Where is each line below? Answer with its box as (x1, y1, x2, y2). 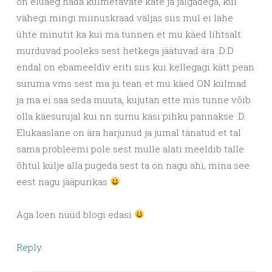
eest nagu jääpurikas (16, 175, 110, 188)
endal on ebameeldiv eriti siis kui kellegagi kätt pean (16, 60, 254, 73)
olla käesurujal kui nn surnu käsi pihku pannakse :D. (16, 109, 246, 122)
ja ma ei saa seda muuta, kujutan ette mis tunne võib (16, 93, 251, 106)
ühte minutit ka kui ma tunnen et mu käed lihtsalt (16, 27, 241, 40)
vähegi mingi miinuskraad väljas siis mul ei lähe (16, 11, 233, 24)
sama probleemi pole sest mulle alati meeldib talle (16, 142, 244, 155)
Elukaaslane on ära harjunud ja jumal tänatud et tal (16, 126, 241, 138)
